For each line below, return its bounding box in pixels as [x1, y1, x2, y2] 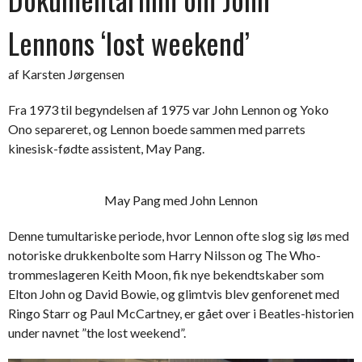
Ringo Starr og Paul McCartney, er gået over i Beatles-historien [8, 305, 354, 321]
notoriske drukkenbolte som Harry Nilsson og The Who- [8, 247, 321, 263]
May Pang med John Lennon [104, 192, 258, 208]
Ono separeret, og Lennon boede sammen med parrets [8, 121, 305, 137]
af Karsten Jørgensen [8, 66, 124, 82]
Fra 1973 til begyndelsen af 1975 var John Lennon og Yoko [8, 102, 329, 117]
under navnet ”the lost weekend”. [8, 325, 186, 340]
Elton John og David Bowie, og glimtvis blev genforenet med [8, 286, 339, 301]
